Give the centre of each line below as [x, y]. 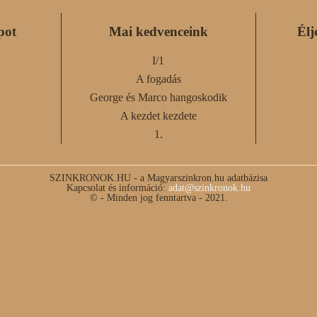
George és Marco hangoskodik [158, 98]
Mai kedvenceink [158, 32]
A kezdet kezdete [158, 116]
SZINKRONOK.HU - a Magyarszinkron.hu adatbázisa [158, 178]
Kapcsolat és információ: [117, 188]
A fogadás [158, 79]
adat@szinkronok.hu [209, 188]
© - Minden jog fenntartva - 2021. [158, 198]
